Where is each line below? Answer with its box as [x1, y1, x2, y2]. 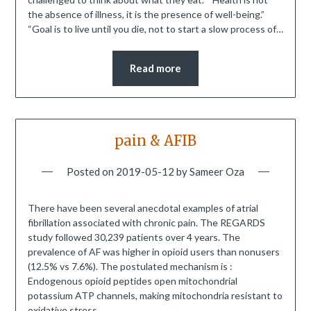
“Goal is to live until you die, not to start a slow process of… [27, 23, 283, 35]
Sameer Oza [190, 165, 244, 178]
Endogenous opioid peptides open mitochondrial [27, 275, 237, 287]
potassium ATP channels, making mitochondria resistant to [27, 289, 283, 302]
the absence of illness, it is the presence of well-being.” [27, 8, 264, 21]
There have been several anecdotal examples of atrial [27, 202, 258, 215]
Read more [130, 62, 181, 75]
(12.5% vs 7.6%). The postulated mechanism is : [27, 260, 233, 273]
